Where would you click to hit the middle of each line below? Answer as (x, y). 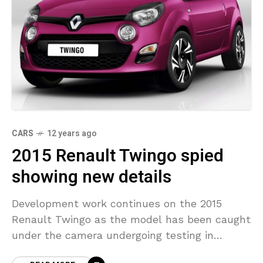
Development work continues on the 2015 (117, 204)
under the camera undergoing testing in (113, 235)
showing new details (92, 178)
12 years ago (72, 134)
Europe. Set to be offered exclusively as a (118, 251)
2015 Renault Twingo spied (118, 156)
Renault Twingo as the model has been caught (131, 220)
